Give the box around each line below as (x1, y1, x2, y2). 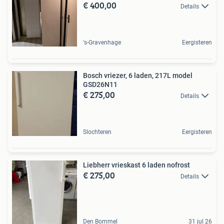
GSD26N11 (83, 80, 117, 88)
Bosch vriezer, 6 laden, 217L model (83, 71, 192, 79)
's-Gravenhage (83, 38, 121, 46)
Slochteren (83, 128, 111, 135)
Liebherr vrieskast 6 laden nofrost (83, 160, 190, 169)
